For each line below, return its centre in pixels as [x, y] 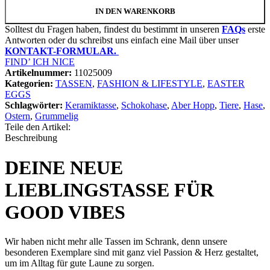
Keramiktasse [91, 105]
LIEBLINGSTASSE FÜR [109, 190]
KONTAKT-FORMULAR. [62, 51]
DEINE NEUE [64, 167]
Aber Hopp [193, 105]
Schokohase [144, 105]
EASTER [226, 84]
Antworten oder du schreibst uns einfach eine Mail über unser [122, 40]
